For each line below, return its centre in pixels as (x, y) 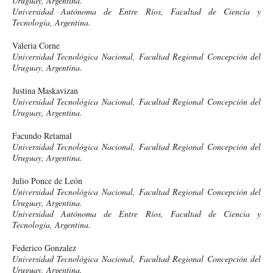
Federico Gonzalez (44, 247)
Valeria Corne (36, 45)
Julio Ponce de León (47, 180)
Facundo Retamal (42, 135)
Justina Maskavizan (45, 90)
